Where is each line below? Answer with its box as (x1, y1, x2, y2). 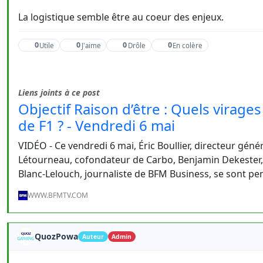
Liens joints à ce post (18, 87, 100, 98)
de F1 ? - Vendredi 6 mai (18, 116, 175, 135)
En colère (172, 41, 203, 50)
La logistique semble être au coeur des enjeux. (18, 11, 224, 23)
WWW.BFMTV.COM (28, 190, 88, 200)
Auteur (82, 232, 104, 241)
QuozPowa (35, 231, 78, 242)
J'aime (81, 41, 101, 50)
